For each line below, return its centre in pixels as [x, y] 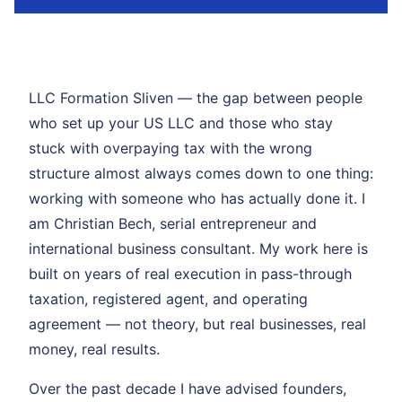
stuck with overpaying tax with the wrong [170, 148]
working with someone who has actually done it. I [197, 198]
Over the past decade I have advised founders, [188, 388]
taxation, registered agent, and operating [168, 298]
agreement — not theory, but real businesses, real [197, 323]
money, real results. [94, 349]
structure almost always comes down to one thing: [201, 173]
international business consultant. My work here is [198, 248]
